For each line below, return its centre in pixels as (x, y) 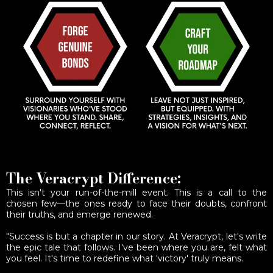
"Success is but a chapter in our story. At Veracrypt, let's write (136, 236)
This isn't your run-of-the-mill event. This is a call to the (136, 193)
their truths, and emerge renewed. (80, 214)
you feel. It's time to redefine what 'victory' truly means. (125, 258)
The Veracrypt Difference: (94, 178)
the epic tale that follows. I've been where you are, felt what (136, 247)
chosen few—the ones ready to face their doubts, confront (136, 204)
